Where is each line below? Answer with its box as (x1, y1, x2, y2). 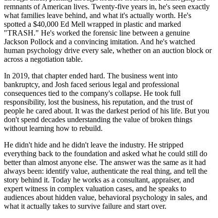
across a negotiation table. (4, 54, 83, 63)
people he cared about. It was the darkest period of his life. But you (4, 106, 209, 115)
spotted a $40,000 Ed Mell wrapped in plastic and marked (4, 19, 181, 28)
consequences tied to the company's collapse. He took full (4, 89, 181, 97)
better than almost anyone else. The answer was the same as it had (4, 158, 206, 166)
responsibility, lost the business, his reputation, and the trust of (4, 97, 193, 106)
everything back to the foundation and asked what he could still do (4, 149, 207, 158)
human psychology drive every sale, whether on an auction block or (4, 46, 212, 54)
